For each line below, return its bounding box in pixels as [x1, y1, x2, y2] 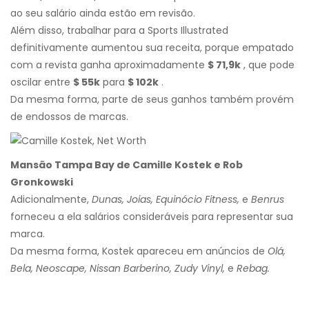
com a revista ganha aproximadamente [10, 58, 208, 72]
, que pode [241, 58, 295, 72]
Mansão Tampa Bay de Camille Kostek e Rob [10, 158, 243, 172]
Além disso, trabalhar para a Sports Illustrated [10, 23, 228, 38]
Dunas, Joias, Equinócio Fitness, [92, 192, 239, 207]
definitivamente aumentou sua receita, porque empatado [10, 41, 294, 55]
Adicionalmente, [10, 192, 92, 207]
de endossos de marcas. [10, 110, 128, 124]
